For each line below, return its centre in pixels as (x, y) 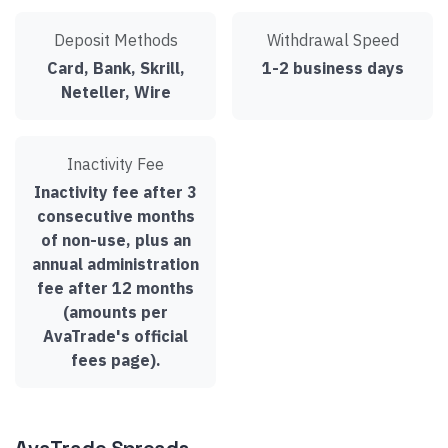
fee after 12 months (115, 288)
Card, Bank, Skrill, (115, 68)
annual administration (115, 264)
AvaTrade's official (115, 336)
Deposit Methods (115, 40)
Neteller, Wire (115, 92)
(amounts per (115, 312)
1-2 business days (332, 68)
